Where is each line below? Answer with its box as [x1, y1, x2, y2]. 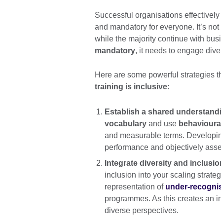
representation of [105, 182, 165, 191]
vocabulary [105, 119, 147, 128]
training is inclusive [95, 82, 167, 91]
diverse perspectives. [105, 206, 179, 215]
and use [147, 119, 179, 128]
